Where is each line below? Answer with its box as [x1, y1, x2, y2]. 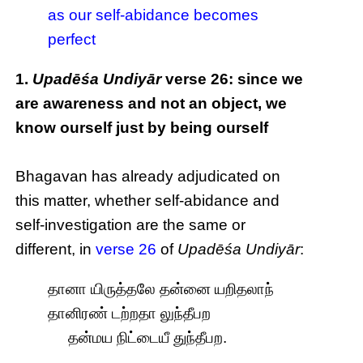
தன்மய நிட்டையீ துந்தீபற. [48, 328, 228, 346]
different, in [15, 240, 96, 258]
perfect [48, 30, 96, 48]
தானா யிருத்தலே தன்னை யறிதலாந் [48, 280, 275, 297]
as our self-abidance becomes [48, 6, 259, 23]
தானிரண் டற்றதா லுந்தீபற [48, 304, 211, 322]
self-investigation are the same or [15, 216, 246, 233]
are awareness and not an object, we [15, 94, 288, 112]
